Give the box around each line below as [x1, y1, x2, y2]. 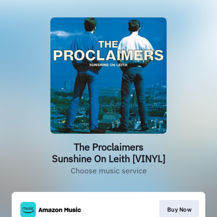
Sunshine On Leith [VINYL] [52, 152, 165, 165]
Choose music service [70, 166, 147, 175]
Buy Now [167, 206, 191, 213]
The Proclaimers [74, 140, 143, 154]
